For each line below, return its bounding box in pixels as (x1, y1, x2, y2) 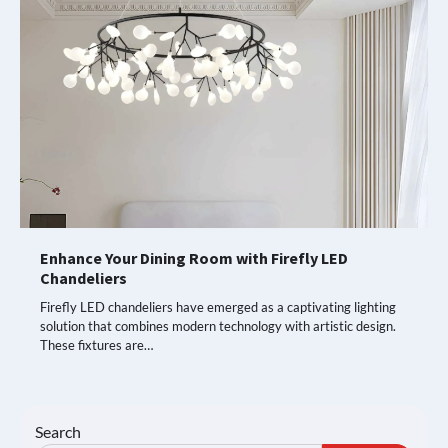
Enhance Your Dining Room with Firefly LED (40, 247, 348, 268)
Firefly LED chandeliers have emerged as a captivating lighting (40, 298, 396, 315)
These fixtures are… (40, 336, 153, 353)
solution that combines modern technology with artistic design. (40, 317, 396, 334)
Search (35, 421, 81, 441)
